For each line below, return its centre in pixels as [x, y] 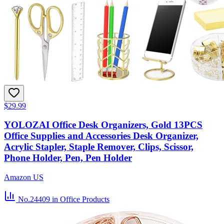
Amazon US [24, 177]
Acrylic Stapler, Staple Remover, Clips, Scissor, [99, 147]
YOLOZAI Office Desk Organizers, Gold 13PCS [103, 125]
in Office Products [81, 199]
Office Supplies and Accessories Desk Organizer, [101, 136]
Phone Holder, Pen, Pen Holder [68, 158]
